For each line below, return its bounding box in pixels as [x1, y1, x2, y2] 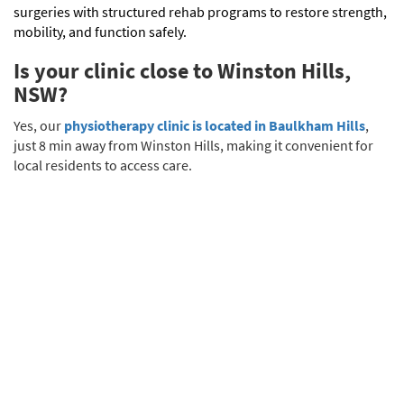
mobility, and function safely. [14, 22, 187, 41]
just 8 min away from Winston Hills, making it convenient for [14, 135, 373, 154]
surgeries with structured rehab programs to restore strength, [14, 2, 387, 21]
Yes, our [14, 115, 64, 134]
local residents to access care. [14, 155, 192, 174]
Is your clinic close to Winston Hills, [14, 56, 351, 85]
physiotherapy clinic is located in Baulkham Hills [64, 115, 365, 134]
